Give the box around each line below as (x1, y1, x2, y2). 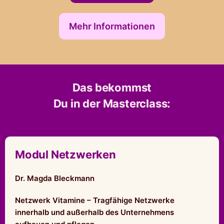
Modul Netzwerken (15, 147, 116, 161)
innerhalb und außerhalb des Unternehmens (15, 207, 174, 217)
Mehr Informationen (69, 20, 155, 31)
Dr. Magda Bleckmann (15, 173, 94, 183)
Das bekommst (72, 80, 152, 94)
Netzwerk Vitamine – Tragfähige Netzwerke (15, 195, 174, 205)
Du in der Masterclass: (53, 96, 171, 110)
